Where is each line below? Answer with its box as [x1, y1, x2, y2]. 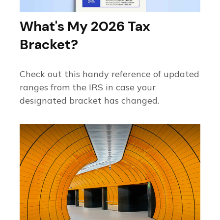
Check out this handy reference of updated [20, 68, 199, 80]
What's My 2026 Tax [20, 17, 150, 36]
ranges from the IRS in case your [20, 82, 156, 93]
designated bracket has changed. [20, 95, 159, 107]
